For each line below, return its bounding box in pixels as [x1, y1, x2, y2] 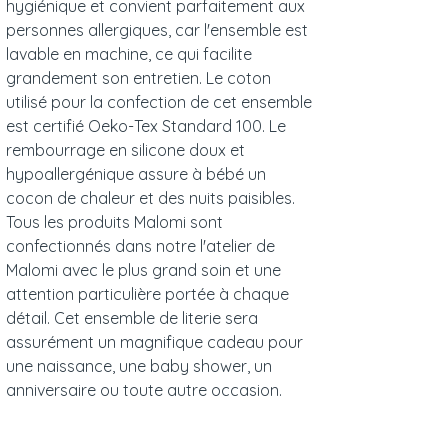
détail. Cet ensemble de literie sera [6, 308, 258, 329]
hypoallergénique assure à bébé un [6, 164, 266, 185]
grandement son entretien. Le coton [6, 68, 271, 89]
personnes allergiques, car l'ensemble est [6, 20, 308, 41]
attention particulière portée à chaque [6, 284, 289, 305]
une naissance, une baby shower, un [6, 356, 272, 377]
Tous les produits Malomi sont [6, 212, 223, 233]
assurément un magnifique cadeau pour [6, 332, 303, 353]
